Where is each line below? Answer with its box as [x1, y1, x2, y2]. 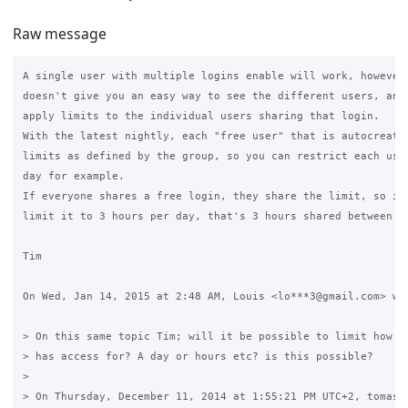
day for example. [22, 170, 125, 182]
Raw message [13, 23, 107, 44]
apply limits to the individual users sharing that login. [22, 110, 380, 122]
